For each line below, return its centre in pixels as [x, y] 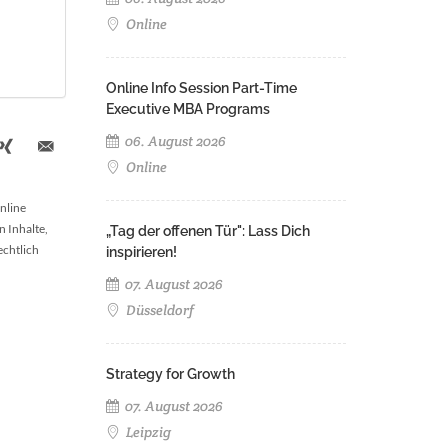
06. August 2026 [174, 141]
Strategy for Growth [170, 374]
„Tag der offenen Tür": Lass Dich [208, 231]
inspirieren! [141, 252]
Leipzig [147, 432]
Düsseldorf [158, 310]
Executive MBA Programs [188, 109]
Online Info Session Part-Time [201, 88]
